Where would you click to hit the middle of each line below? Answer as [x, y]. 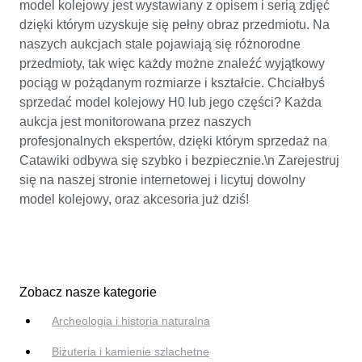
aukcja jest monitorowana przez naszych [135, 121]
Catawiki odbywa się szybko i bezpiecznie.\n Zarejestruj [179, 160]
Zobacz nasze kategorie [88, 293]
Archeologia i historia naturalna [131, 321]
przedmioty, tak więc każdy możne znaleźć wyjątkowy [172, 63]
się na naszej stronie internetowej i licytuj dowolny [162, 179]
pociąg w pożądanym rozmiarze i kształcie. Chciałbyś [172, 82]
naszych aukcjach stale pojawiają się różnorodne [160, 44]
